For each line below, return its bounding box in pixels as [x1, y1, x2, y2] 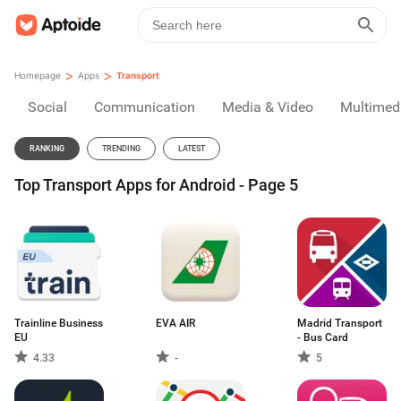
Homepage [14, 70, 61, 81]
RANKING [30, 144, 64, 153]
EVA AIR [156, 317, 195, 329]
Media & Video [222, 98, 313, 115]
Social [28, 98, 67, 115]
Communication [94, 98, 195, 115]
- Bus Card [297, 331, 348, 344]
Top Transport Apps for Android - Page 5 [14, 175, 298, 194]
